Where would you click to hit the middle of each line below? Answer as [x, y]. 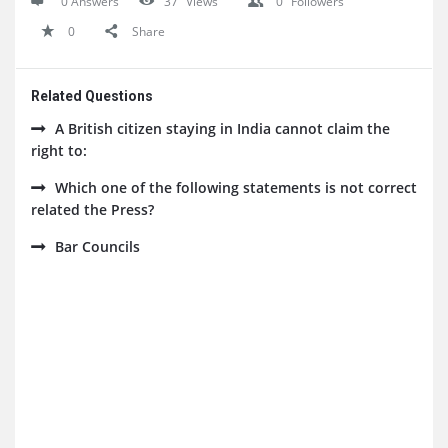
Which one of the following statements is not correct [236, 187]
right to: [59, 150]
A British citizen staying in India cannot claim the [222, 128]
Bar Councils [97, 246]
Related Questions [92, 96]
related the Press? [92, 209]
